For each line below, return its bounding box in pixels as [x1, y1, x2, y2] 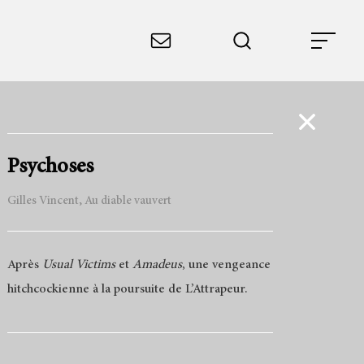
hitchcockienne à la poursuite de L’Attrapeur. [6, 282, 248, 296]
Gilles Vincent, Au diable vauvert [6, 194, 171, 207]
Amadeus [132, 258, 182, 271]
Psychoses [6, 156, 93, 178]
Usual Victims [41, 258, 115, 271]
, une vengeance [181, 258, 271, 271]
